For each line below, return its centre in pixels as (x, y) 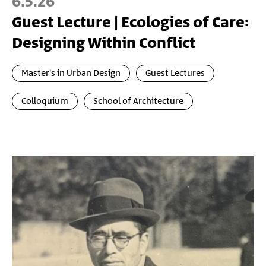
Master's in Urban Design (71, 73)
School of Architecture (138, 101)
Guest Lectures (175, 73)
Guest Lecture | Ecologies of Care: (130, 23)
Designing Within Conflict (104, 43)
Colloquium (45, 101)
